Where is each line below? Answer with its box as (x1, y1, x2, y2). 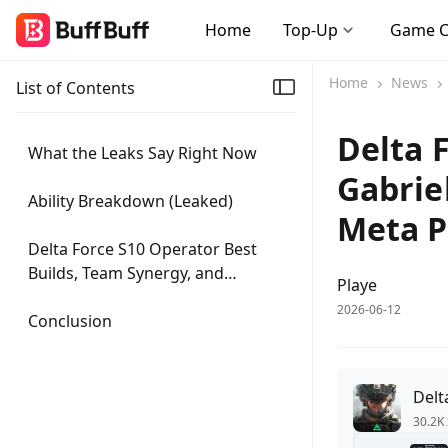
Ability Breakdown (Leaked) (28, 190, 233, 212)
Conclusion (28, 310, 112, 332)
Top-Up (283, 19, 338, 41)
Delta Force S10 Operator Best (28, 238, 257, 260)
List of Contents (16, 77, 135, 99)
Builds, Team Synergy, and (28, 262, 224, 284)
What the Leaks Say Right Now (28, 142, 257, 164)
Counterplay (28, 286, 121, 308)
